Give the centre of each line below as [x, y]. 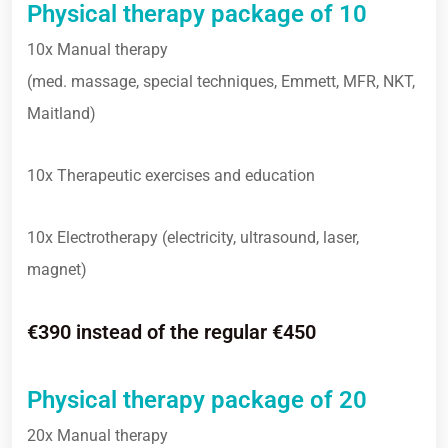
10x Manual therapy [97, 49]
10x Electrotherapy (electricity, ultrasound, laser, [193, 237]
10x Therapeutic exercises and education [171, 175]
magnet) [57, 269]
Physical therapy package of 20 [197, 400]
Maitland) [61, 113]
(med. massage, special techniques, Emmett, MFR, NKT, [221, 81]
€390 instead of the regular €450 [171, 332]
